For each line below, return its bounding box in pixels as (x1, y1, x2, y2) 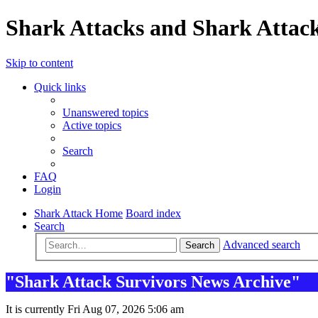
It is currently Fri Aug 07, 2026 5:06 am (6, 303, 184, 316)
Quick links (34, 80, 86, 93)
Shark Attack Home (34, 207, 123, 219)
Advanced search (223, 238, 300, 251)
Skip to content (6, 56, 73, 69)
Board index (126, 207, 181, 219)
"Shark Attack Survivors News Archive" (6, 273, 300, 292)
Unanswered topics (62, 106, 148, 119)
